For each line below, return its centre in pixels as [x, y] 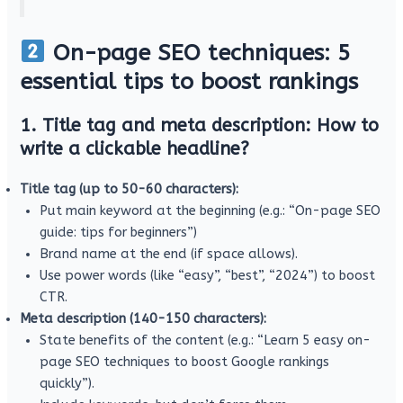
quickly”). [67, 383]
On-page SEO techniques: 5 [198, 53]
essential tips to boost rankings [189, 81]
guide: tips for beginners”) [119, 232]
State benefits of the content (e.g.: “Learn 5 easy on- [206, 340]
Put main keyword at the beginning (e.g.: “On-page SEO [210, 210]
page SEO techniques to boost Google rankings [185, 362]
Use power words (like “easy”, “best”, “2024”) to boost [208, 275]
